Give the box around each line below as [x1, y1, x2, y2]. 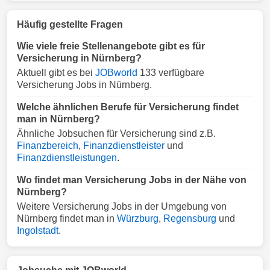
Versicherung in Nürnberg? [17, 53, 142, 63]
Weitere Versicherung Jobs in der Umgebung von [17, 201, 227, 212]
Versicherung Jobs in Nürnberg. [17, 80, 152, 90]
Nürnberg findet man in [17, 213, 117, 224]
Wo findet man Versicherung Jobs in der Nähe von [17, 175, 246, 185]
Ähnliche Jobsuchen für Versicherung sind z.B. [17, 128, 216, 139]
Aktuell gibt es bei [17, 67, 95, 78]
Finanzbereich [17, 140, 78, 151]
